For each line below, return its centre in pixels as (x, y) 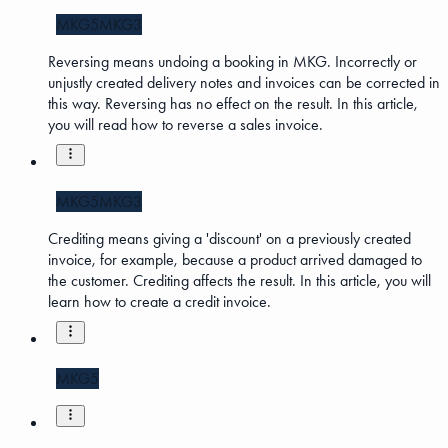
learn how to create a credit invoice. (159, 301)
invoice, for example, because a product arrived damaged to (235, 259)
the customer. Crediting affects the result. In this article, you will (239, 280)
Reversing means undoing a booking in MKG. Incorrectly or (232, 61)
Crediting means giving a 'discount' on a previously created (229, 238)
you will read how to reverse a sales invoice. (185, 124)
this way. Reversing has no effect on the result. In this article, (233, 103)
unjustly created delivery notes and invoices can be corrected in (244, 82)
